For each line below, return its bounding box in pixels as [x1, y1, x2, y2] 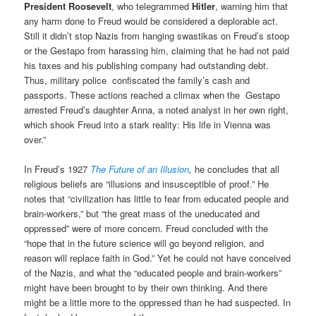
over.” [24, 132, 49, 146]
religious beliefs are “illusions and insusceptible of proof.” [24, 176, 258, 190]
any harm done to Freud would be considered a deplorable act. [24, 13, 279, 28]
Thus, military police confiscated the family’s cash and [24, 73, 250, 87]
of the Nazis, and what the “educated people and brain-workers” [24, 265, 282, 279]
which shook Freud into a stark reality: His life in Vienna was [24, 117, 272, 131]
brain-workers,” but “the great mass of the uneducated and [24, 206, 260, 220]
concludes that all [205, 162, 280, 176]
